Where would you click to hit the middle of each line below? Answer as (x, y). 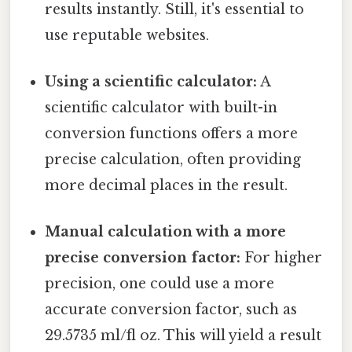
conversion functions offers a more (172, 133)
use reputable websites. (127, 35)
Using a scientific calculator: (151, 81)
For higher (282, 258)
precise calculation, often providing (173, 159)
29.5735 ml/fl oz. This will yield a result (183, 336)
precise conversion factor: (143, 258)
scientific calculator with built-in (161, 107)
